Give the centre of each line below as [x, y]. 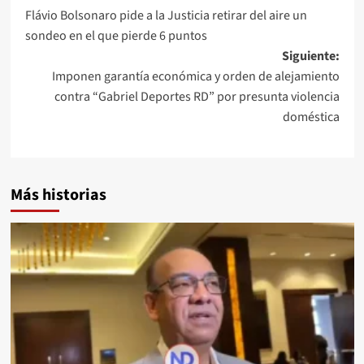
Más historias [58, 195]
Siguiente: [310, 56]
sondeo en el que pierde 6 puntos [116, 35]
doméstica [311, 117]
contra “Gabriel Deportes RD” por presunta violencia [197, 96]
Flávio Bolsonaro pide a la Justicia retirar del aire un [166, 15]
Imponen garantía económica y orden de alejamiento [195, 76]
